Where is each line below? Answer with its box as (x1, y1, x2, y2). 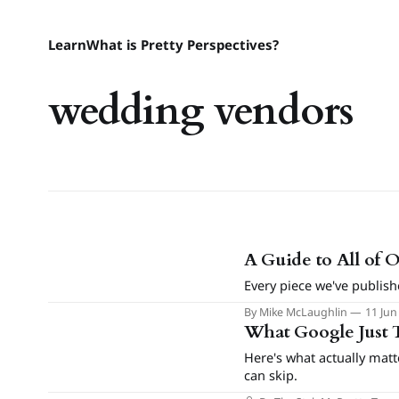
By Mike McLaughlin (243, 305, 347, 320)
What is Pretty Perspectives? (85, 36, 279, 53)
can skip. (243, 366, 297, 384)
